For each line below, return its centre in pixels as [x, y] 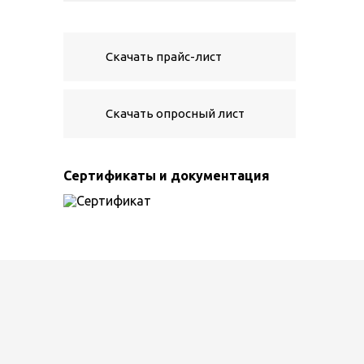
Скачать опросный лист [175, 113]
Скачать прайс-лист [164, 56]
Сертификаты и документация [167, 175]
